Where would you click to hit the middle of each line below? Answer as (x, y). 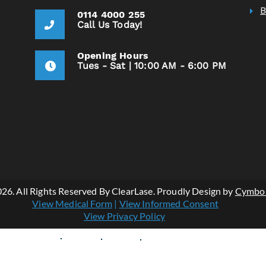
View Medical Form (72, 204)
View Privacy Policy (124, 216)
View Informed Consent (169, 204)
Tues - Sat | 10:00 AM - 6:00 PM (152, 66)
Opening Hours (113, 56)
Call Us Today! (110, 25)
